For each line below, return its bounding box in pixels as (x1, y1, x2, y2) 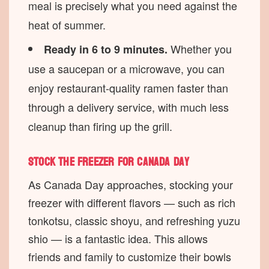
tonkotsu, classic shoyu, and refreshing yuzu (28, 212, 240, 228)
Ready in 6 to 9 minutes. (44, 41, 168, 57)
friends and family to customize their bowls (28, 248, 231, 264)
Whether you (168, 40, 232, 56)
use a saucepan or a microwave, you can (28, 60, 225, 76)
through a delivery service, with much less (28, 98, 229, 115)
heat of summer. (28, 17, 106, 33)
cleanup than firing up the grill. (28, 118, 172, 134)
